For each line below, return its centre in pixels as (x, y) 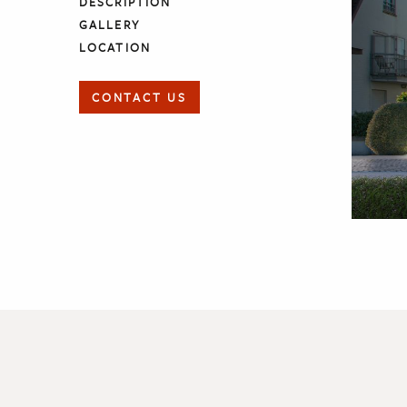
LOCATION (115, 47)
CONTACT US (139, 97)
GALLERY (109, 25)
